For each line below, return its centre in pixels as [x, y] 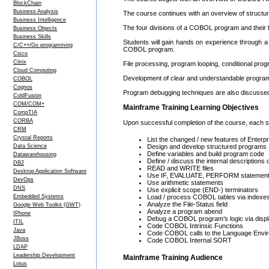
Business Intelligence [40, 20]
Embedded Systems [38, 196]
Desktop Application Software [50, 171]
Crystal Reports [33, 138]
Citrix [20, 62]
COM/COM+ [29, 104]
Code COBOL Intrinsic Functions [195, 226]
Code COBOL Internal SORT [189, 240]
